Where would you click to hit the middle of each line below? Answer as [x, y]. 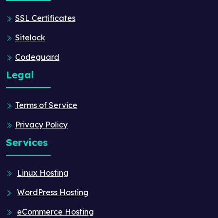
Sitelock [30, 38]
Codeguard [37, 57]
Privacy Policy [41, 125]
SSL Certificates [45, 18]
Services [27, 143]
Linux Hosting [43, 173]
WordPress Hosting [53, 192]
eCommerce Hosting [55, 212]
